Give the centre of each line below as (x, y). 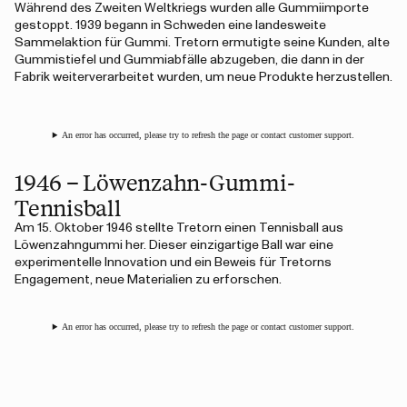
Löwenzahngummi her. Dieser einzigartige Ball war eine (174, 245)
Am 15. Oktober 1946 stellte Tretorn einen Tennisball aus (179, 228)
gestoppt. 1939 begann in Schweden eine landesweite (170, 25)
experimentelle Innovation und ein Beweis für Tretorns (173, 263)
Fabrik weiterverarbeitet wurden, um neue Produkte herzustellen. (203, 77)
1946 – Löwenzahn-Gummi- (155, 182)
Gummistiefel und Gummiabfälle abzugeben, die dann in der (189, 60)
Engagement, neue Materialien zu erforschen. (148, 280)
